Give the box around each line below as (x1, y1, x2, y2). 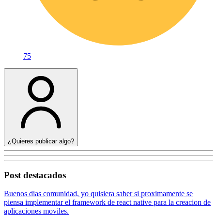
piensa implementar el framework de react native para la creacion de (4, 198, 211, 207)
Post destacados (4, 170, 66, 180)
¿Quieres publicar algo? (8, 137, 74, 145)
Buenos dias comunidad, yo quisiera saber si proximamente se (4, 189, 193, 198)
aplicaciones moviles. (4, 207, 69, 216)
